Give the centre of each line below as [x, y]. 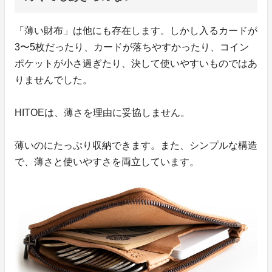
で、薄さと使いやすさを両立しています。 [107, 161]
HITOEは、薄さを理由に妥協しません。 [102, 112]
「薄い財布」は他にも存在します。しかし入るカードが [136, 30]
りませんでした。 [53, 80]
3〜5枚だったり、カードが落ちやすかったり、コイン [132, 47]
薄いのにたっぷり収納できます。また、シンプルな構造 [136, 145]
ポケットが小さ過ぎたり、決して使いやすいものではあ [136, 63]
